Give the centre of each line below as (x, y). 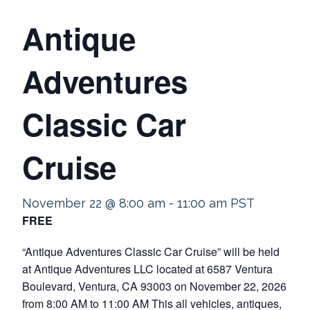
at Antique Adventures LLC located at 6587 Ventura (147, 269)
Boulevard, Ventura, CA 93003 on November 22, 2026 (154, 286)
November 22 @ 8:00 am (94, 203)
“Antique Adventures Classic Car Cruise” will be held (151, 252)
